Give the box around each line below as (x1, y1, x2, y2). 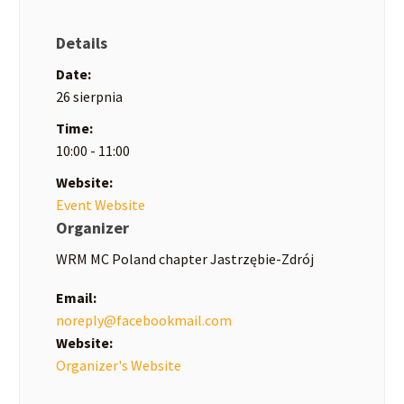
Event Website (56, 196, 145, 214)
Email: (56, 288, 96, 307)
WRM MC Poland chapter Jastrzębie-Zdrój (56, 250, 314, 268)
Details (56, 32, 107, 53)
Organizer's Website (56, 355, 181, 374)
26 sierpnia (56, 87, 123, 106)
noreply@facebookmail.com (56, 310, 232, 329)
